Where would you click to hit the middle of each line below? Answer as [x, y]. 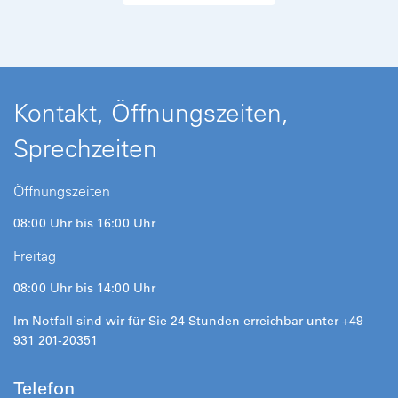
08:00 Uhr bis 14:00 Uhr [84, 287]
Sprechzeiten [85, 147]
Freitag [35, 255]
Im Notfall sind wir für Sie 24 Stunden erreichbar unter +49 [188, 320]
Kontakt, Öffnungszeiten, [151, 112]
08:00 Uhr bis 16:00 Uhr [84, 223]
